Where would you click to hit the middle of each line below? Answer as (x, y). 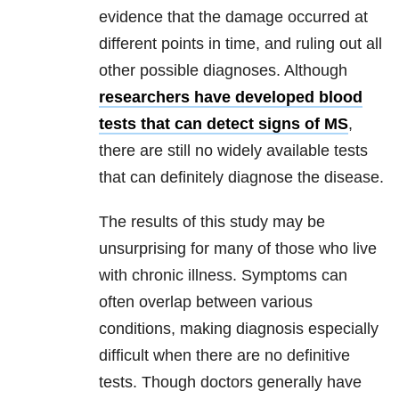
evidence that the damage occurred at (233, 17)
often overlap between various (206, 302)
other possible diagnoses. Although (223, 71)
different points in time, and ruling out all (240, 44)
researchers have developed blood (231, 98)
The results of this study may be (212, 222)
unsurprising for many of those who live (238, 249)
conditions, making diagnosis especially (239, 329)
